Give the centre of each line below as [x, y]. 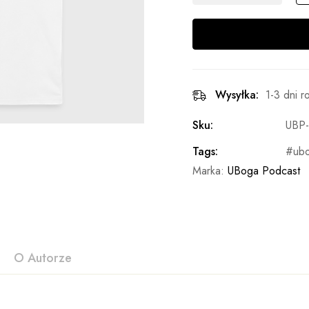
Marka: [210, 171]
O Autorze [43, 258]
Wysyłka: [237, 95]
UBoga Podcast [264, 171]
